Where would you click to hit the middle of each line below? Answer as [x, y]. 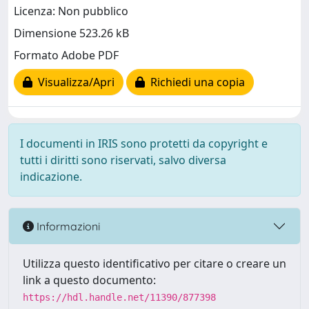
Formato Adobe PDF [66, 56]
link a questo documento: [89, 280]
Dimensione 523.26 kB [71, 33]
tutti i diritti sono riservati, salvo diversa [123, 160]
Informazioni [67, 226]
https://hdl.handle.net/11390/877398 [119, 297]
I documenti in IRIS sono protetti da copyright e [144, 143]
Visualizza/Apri [73, 82]
